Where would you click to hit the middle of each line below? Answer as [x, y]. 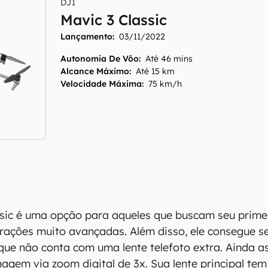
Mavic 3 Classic [114, 20]
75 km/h [165, 84]
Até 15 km [156, 71]
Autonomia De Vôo [100, 59]
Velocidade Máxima [101, 84]
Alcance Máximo [95, 71]
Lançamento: [88, 36]
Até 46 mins [169, 59]
